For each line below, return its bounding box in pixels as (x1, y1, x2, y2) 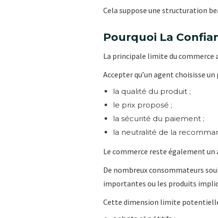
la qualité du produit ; (113, 86, 191, 96)
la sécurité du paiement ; (113, 113, 204, 123)
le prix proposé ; (113, 100, 172, 109)
